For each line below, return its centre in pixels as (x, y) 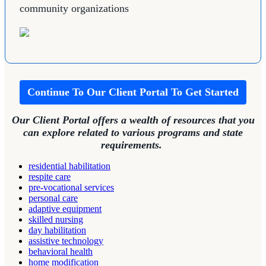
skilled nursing (56, 220)
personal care (53, 198)
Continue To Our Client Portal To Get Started (133, 92)
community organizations (74, 9)
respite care (50, 177)
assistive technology (66, 241)
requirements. (133, 145)
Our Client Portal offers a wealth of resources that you (133, 120)
